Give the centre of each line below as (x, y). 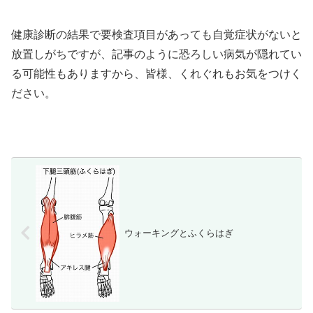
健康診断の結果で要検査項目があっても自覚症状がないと (156, 35)
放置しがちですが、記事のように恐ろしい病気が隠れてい (156, 54)
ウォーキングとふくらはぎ (179, 233)
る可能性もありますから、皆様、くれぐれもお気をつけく (156, 74)
